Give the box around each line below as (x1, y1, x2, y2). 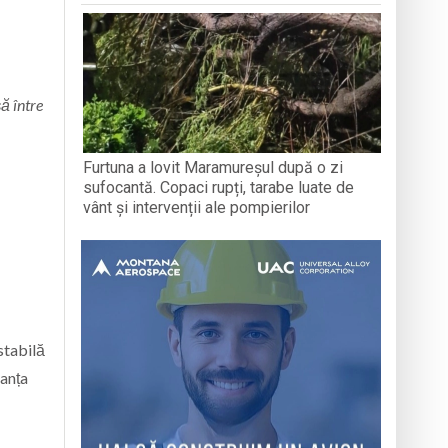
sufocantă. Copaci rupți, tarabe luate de (83, 177, 355, 197)
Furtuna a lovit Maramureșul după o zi (83, 157, 344, 177)
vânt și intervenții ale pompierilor (83, 197, 311, 217)
